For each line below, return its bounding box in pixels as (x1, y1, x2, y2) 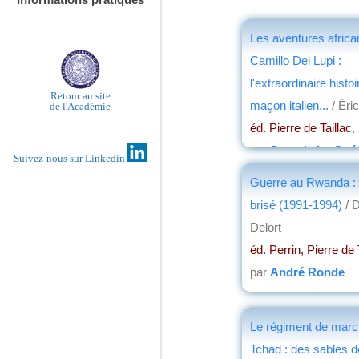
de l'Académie (50, 99, 111, 112)
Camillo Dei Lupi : (250, 53, 341, 67)
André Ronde (270, 264, 345, 279)
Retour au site (50, 89, 111, 102)
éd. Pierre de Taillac (250, 120, 352, 135)
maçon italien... (250, 98, 329, 112)
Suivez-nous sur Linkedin (14, 152, 127, 165)
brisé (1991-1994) (250, 197, 345, 212)
